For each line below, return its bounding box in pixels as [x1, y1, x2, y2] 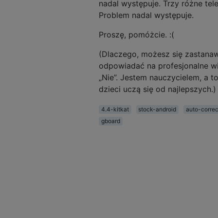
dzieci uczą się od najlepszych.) [99, 84, 216, 94]
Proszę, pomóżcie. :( [99, 29, 174, 39]
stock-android [138, 105, 177, 113]
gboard [101, 117, 120, 125]
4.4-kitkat [101, 105, 129, 113]
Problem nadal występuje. [99, 10, 194, 20]
